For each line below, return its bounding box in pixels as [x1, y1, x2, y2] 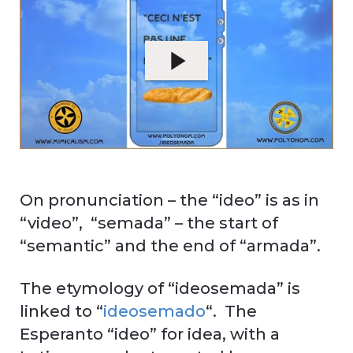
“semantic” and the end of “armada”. [20, 236, 321, 256]
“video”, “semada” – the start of [20, 214, 278, 233]
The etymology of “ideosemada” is [20, 279, 300, 299]
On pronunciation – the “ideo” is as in [20, 191, 319, 210]
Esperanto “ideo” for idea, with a [20, 325, 280, 344]
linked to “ [20, 302, 103, 321]
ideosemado [103, 302, 206, 321]
